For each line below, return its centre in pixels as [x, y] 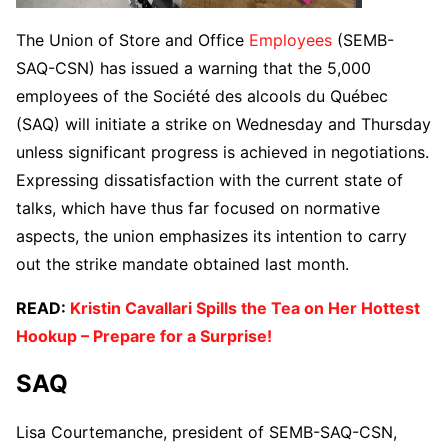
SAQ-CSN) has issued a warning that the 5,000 [193, 68]
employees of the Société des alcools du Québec [202, 96]
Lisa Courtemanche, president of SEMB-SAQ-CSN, [206, 431]
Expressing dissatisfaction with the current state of [209, 180]
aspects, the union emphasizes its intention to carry [211, 236]
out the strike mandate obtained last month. [182, 264]
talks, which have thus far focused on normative [198, 208]
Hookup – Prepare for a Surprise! [144, 336]
